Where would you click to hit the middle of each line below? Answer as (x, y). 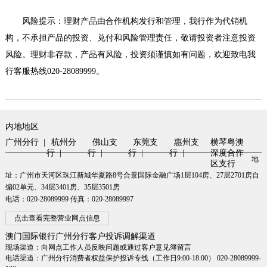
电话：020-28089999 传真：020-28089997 (69, 199)
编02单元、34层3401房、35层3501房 (62, 187)
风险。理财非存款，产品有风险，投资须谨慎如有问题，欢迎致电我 (130, 55)
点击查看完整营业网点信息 (57, 218)
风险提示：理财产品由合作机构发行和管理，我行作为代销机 (134, 21)
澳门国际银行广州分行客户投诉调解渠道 (80, 237)
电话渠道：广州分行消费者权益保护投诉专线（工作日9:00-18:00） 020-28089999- (133, 258)
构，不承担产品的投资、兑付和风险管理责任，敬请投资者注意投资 (130, 38)
